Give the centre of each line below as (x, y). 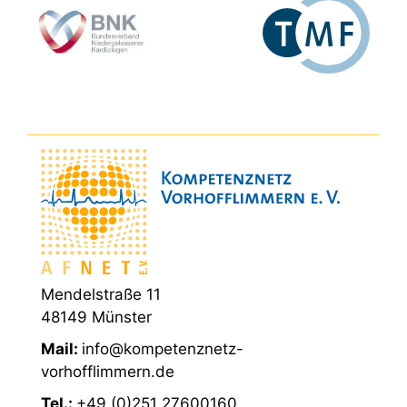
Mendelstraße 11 (101, 295)
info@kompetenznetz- (163, 349)
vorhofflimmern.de (108, 372)
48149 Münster (96, 318)
